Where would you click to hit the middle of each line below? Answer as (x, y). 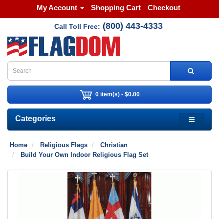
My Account (57, 8)
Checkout (164, 8)
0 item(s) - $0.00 (117, 94)
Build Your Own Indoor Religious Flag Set (84, 155)
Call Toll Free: (77, 26)
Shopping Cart (116, 8)
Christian (114, 145)
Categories (35, 119)
